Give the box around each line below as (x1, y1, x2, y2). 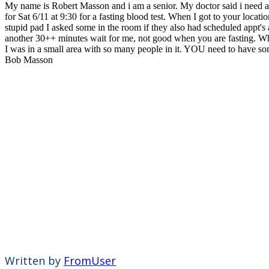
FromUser (64, 253, 116, 268)
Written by (5, 253, 64, 268)
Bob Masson (5, 54, 53, 65)
